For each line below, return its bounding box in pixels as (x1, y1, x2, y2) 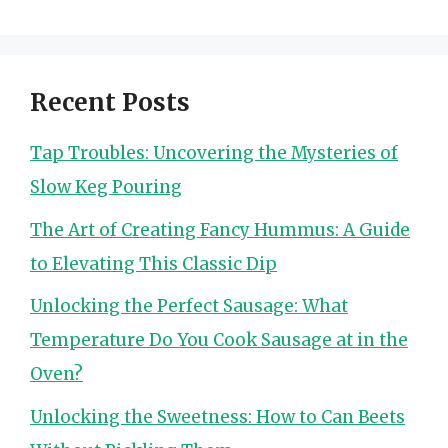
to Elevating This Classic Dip (30, 252, 277, 275)
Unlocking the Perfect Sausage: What (30, 295, 348, 317)
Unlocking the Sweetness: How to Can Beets (30, 405, 405, 428)
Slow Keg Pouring (30, 176, 182, 198)
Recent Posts (30, 87, 190, 118)
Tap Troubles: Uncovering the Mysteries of (30, 142, 398, 164)
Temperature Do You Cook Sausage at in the (30, 329, 408, 351)
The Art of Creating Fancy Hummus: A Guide (30, 218, 410, 241)
